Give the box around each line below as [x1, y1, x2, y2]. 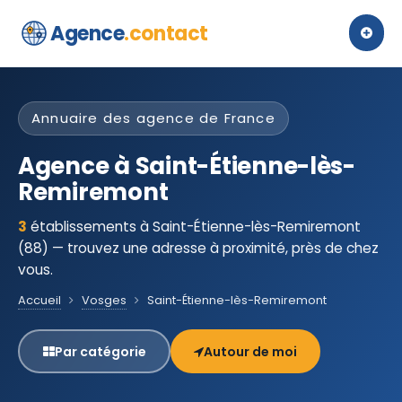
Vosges [82, 292, 127, 309]
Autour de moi [204, 342, 297, 361]
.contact [124, 19, 208, 48]
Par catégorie [54, 342, 146, 361]
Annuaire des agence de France [31, 109, 275, 127]
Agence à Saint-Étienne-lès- [18, 150, 355, 182]
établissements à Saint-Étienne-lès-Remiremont [27, 217, 361, 236]
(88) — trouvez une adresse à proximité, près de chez [18, 239, 379, 258]
